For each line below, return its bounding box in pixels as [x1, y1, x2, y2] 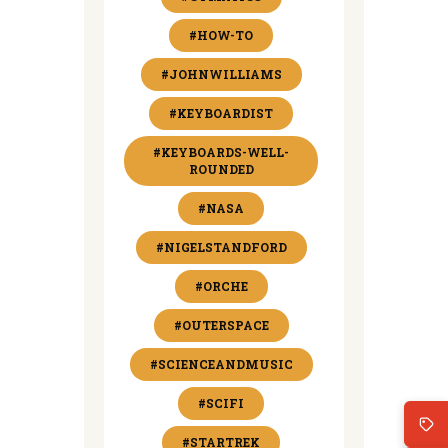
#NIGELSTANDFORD [155, 238, 287, 255]
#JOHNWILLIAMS [160, 65, 282, 82]
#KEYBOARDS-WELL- [153, 143, 289, 160]
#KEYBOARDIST [169, 104, 273, 121]
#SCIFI [198, 394, 244, 411]
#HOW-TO [189, 26, 253, 43]
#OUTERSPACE [173, 316, 269, 333]
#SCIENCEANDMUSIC [149, 355, 293, 372]
